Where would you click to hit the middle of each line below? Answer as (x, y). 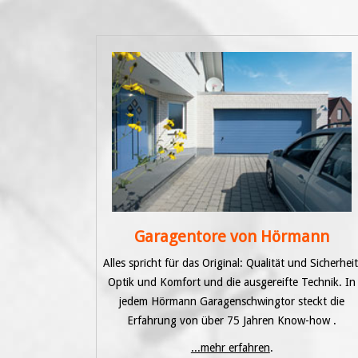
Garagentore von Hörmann (232, 237)
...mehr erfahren (230, 348)
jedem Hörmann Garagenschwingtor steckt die (232, 302)
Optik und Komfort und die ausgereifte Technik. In (232, 282)
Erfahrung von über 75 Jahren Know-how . (232, 321)
